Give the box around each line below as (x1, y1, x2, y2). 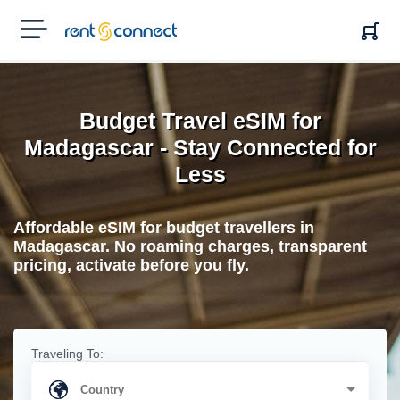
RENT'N (64, 21, 110, 36)
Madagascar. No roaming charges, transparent (13, 237, 367, 255)
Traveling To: (31, 346, 104, 361)
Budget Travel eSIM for (79, 108, 321, 133)
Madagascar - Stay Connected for (23, 135, 377, 160)
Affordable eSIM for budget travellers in (13, 219, 314, 237)
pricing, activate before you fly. (13, 256, 249, 274)
